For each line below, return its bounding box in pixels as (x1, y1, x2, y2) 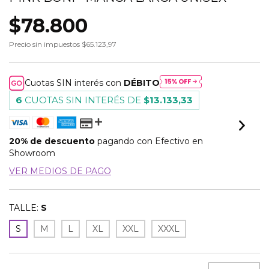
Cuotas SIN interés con (25, 77, 124, 89)
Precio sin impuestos (9, 40, 82, 49)
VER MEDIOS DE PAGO (9, 166, 111, 177)
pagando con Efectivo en (95, 136, 203, 147)
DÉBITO (124, 77, 160, 89)
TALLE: (9, 202, 38, 214)
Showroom (9, 148, 55, 159)
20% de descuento (9, 136, 95, 147)
